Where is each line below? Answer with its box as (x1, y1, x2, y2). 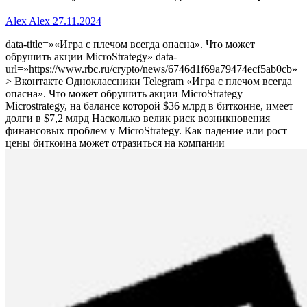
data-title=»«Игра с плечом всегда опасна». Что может (5, 38, 255, 51)
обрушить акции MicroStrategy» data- (5, 51, 177, 63)
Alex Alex (5, 15, 50, 27)
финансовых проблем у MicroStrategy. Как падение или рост (5, 125, 287, 137)
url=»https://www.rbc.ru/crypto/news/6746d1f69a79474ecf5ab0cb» (5, 63, 297, 75)
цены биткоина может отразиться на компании (5, 137, 225, 149)
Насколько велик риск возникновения (92, 112, 270, 125)
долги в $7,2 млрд (5, 112, 92, 125)
